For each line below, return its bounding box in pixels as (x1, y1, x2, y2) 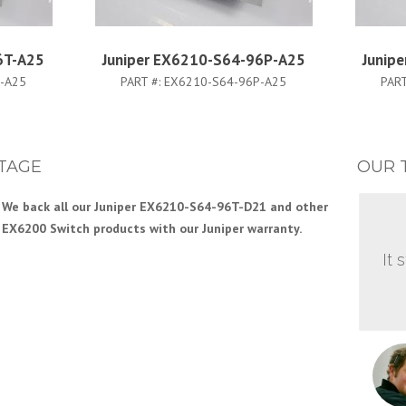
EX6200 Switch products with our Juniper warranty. (2, 220, 302, 237)
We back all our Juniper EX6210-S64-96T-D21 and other (2, 198, 328, 215)
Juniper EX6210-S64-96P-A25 (101, 50, 305, 70)
